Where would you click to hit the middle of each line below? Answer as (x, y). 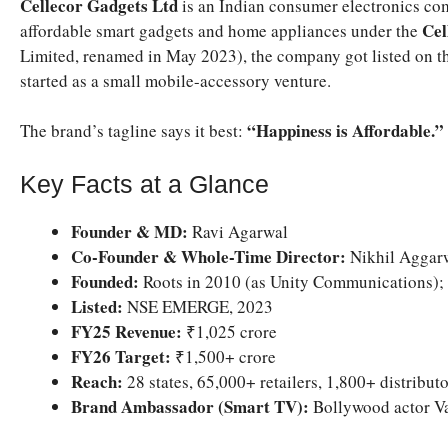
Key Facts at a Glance (144, 183)
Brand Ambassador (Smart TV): (190, 406)
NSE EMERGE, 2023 (198, 306)
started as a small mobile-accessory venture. (175, 80)
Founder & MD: (129, 231)
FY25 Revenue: (126, 331)
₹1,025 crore (229, 331)
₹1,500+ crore (223, 356)
